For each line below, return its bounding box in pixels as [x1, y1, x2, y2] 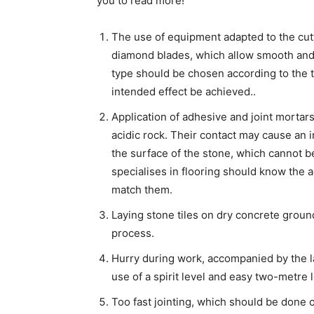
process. [111, 226, 154, 240]
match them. [111, 183, 172, 197]
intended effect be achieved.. [111, 85, 256, 99]
